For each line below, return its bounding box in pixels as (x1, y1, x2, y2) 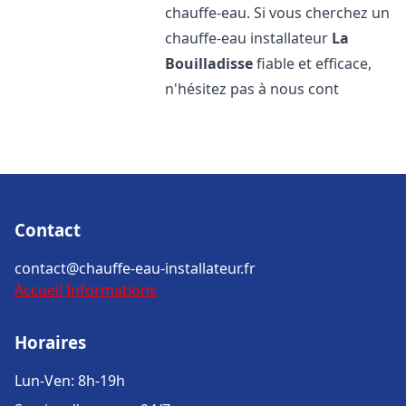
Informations (66, 280, 157, 300)
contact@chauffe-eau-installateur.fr (14, 258, 256, 278)
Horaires (14, 331, 86, 353)
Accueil (14, 280, 63, 300)
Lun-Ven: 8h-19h (14, 371, 125, 391)
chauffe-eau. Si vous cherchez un (165, 3, 391, 23)
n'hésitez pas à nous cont (165, 79, 340, 99)
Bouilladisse (165, 53, 254, 73)
